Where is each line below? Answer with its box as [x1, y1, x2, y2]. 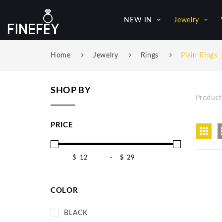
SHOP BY [51, 86, 91, 95]
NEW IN [124, 17, 153, 24]
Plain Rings [181, 52, 218, 59]
